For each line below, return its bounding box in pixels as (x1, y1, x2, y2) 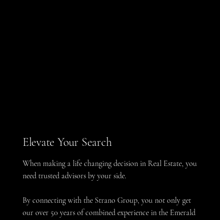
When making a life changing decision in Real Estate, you (22, 158, 197, 168)
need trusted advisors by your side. (22, 170, 126, 181)
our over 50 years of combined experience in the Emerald (22, 207, 195, 218)
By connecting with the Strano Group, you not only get (22, 195, 191, 205)
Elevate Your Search (22, 135, 112, 149)
